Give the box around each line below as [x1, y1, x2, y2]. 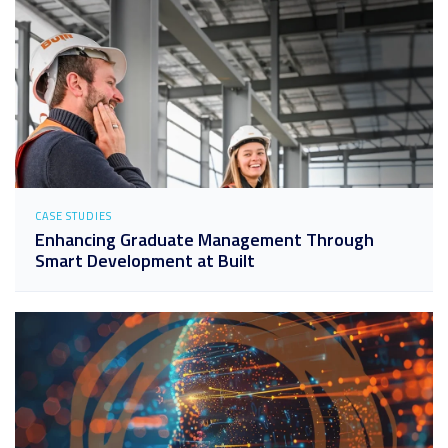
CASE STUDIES [35, 207, 112, 224]
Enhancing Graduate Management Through [35, 225, 374, 253]
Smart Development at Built [35, 246, 255, 274]
